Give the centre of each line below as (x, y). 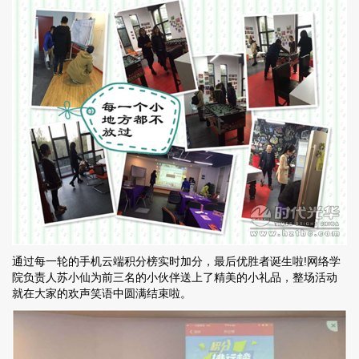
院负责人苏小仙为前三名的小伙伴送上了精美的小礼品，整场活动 (175, 278)
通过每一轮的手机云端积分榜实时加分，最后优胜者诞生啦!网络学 (176, 262)
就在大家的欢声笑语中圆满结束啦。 (102, 294)
